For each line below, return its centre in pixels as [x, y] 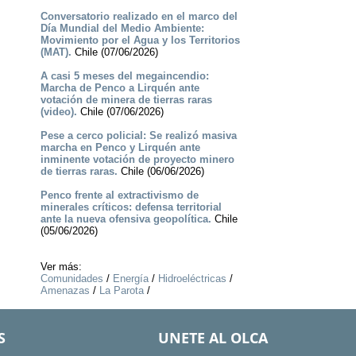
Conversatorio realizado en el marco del [139, 17]
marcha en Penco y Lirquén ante [120, 148]
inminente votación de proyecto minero [137, 160]
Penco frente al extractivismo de [119, 195]
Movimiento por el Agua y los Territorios [140, 41]
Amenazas [65, 291]
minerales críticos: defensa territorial [131, 207]
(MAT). [56, 52]
